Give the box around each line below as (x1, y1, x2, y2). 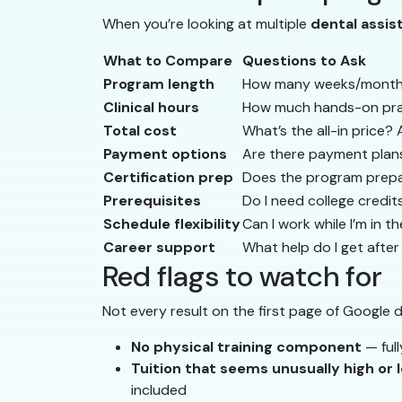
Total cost (103, 121, 177, 141)
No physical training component (131, 337, 362, 357)
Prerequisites (103, 191, 201, 211)
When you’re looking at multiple (102, 14, 310, 34)
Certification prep (103, 168, 233, 188)
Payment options (103, 144, 227, 164)
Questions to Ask (242, 51, 366, 71)
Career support (103, 238, 215, 258)
